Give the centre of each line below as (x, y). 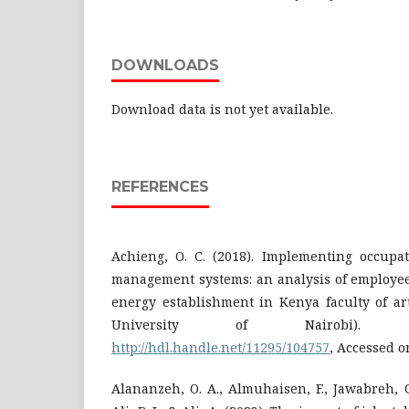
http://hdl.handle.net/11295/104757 (220, 347)
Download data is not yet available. (222, 109)
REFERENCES (160, 187)
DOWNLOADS (165, 65)
